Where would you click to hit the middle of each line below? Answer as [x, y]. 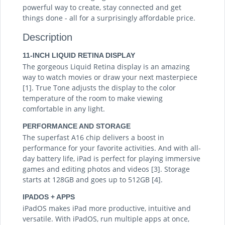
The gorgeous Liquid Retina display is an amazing [106, 66]
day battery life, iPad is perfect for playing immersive [111, 158]
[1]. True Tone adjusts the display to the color [99, 87]
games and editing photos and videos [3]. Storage [106, 169]
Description [47, 37]
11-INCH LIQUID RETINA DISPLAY [79, 55]
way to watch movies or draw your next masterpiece [110, 77]
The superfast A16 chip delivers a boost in [93, 137]
